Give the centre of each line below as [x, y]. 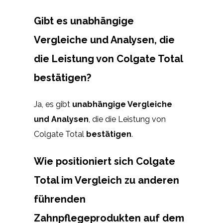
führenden [60, 199]
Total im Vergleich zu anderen [107, 180]
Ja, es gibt [53, 105]
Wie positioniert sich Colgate [105, 162]
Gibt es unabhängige [84, 21]
